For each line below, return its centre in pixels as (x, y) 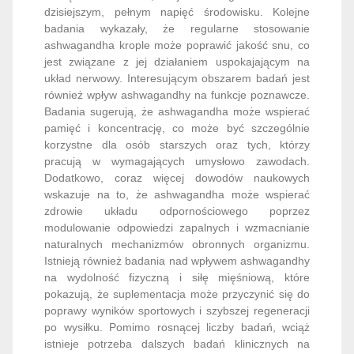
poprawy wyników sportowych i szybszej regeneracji (177, 245)
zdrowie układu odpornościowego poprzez (177, 145)
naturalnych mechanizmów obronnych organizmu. (177, 178)
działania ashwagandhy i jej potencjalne (177, 311)
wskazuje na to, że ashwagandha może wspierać (177, 128)
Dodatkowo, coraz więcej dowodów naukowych (177, 112)
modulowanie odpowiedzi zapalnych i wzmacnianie (177, 162)
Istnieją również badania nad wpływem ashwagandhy (177, 195)
